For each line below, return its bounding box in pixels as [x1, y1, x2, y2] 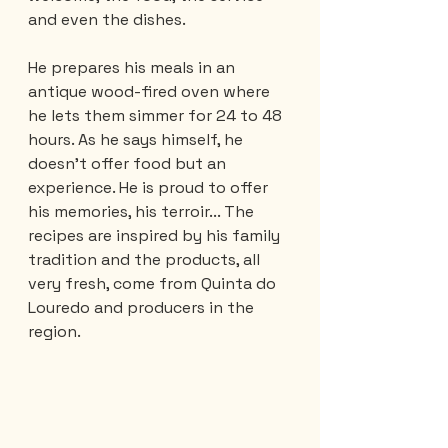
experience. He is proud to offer [28, 176, 272, 198]
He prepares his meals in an [28, 56, 239, 78]
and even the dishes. [28, 8, 186, 30]
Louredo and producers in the [28, 296, 258, 318]
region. [28, 320, 81, 342]
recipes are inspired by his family [28, 224, 284, 246]
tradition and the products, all [28, 248, 264, 270]
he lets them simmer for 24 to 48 [28, 104, 286, 126]
